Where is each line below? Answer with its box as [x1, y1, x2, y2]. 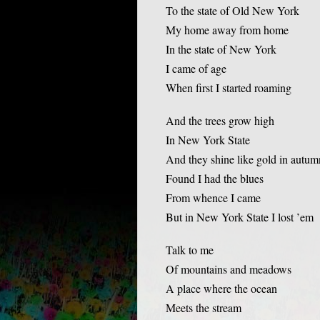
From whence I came [166, 190, 261, 206]
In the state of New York [166, 41, 276, 57]
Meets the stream [166, 300, 241, 316]
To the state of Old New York [166, 3, 299, 19]
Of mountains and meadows [166, 261, 291, 277]
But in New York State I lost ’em [166, 209, 314, 225]
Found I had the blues [166, 171, 264, 186]
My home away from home [166, 22, 289, 38]
